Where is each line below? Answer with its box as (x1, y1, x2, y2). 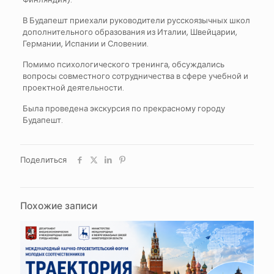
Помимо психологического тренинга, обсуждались (22, 59, 224, 70)
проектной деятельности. (22, 82, 124, 94)
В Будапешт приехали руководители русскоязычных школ (22, 15, 250, 26)
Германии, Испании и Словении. (22, 38, 149, 50)
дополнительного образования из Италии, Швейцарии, (22, 26, 237, 38)
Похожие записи (20, 199, 97, 212)
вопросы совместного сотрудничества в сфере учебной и (22, 70, 248, 82)
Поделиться (20, 154, 67, 166)
